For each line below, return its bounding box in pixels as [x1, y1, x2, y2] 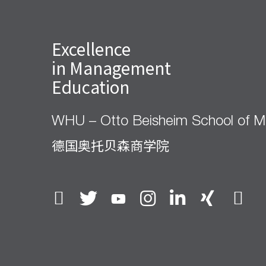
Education [52, 74, 129, 99]
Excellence [52, 36, 131, 61]
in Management [52, 55, 171, 80]
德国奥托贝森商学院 [52, 135, 169, 154]
